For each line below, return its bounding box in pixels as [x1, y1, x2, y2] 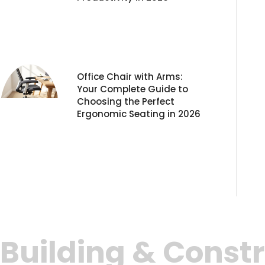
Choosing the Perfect [77, 95, 174, 108]
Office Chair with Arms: [77, 70, 183, 83]
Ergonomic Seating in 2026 [77, 108, 201, 121]
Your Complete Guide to [77, 83, 188, 96]
